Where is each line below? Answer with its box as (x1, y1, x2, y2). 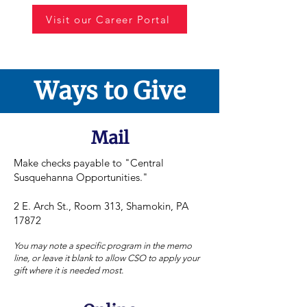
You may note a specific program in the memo (14, 241, 192, 251)
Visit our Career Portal (46, 12, 171, 26)
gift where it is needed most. (14, 265, 123, 275)
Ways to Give (34, 76, 186, 106)
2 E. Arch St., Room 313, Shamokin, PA (14, 199, 188, 212)
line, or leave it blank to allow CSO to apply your (14, 253, 199, 263)
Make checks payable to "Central (14, 156, 164, 169)
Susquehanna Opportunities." (14, 171, 148, 184)
